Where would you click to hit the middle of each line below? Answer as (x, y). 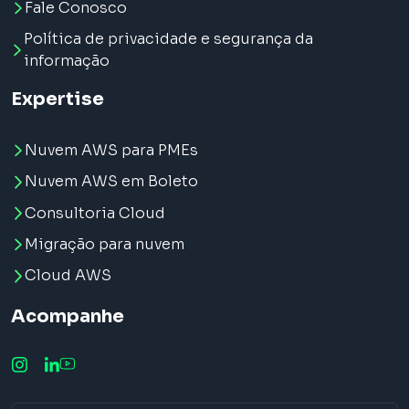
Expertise (58, 100)
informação (67, 61)
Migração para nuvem (104, 245)
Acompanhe (68, 316)
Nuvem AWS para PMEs (111, 151)
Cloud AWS (68, 276)
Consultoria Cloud (94, 213)
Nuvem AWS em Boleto (111, 182)
